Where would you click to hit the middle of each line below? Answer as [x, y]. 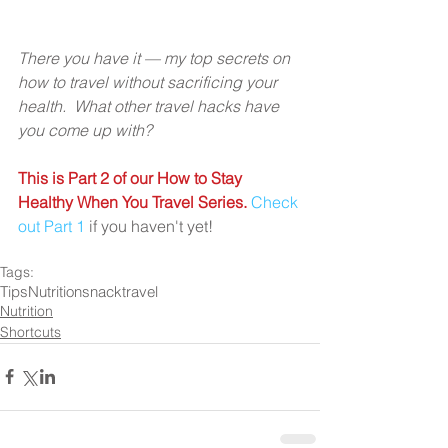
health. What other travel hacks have [150, 105]
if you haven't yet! [149, 225]
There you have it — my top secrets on [156, 57]
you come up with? [85, 129]
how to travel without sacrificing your [149, 81]
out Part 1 [51, 225]
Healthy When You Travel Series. [132, 201]
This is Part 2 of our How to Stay [132, 177]
